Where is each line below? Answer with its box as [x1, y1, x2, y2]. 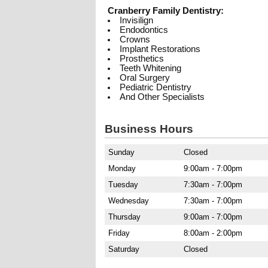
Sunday [108, 148, 135, 157]
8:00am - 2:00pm [184, 229, 242, 237]
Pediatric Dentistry [119, 83, 191, 92]
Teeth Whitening [119, 63, 181, 73]
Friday [108, 229, 130, 237]
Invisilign [119, 16, 153, 25]
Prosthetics [119, 54, 164, 63]
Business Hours [105, 123, 193, 135]
